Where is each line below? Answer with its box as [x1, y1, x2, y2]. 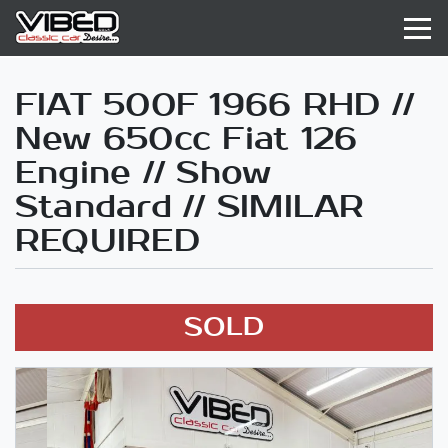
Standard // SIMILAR [15, 187, 365, 227]
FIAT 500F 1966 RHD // [15, 85, 415, 125]
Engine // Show [15, 153, 272, 193]
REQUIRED [15, 221, 200, 261]
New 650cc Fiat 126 [15, 119, 358, 159]
